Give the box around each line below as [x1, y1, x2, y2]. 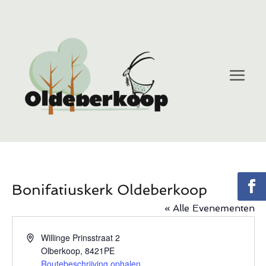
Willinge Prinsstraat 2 [41, 232, 121, 244]
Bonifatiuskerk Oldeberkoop [11, 181, 207, 199]
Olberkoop [41, 245, 81, 257]
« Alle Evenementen [164, 202, 255, 214]
